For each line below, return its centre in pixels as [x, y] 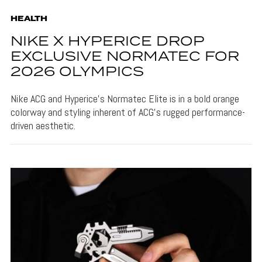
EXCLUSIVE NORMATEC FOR [125, 57]
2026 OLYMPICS [77, 73]
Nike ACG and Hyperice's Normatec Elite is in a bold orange [125, 99]
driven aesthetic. [43, 126]
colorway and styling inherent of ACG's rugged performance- [127, 112]
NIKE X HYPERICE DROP [107, 42]
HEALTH [29, 19]
